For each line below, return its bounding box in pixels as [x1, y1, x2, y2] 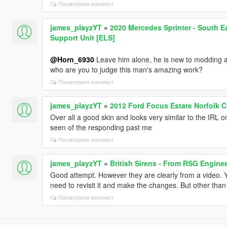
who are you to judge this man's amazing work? [50, 64, 203, 75]
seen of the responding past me [50, 122, 152, 133]
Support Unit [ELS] [50, 32, 115, 43]
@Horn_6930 [50, 54, 94, 65]
